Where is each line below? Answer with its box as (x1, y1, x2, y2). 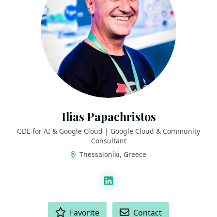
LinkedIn (108, 181, 147, 194)
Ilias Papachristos (61, 109, 156, 124)
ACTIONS (10, 201, 42, 211)
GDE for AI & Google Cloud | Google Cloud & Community (17, 126, 200, 136)
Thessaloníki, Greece (77, 150, 147, 159)
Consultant (91, 136, 126, 145)
